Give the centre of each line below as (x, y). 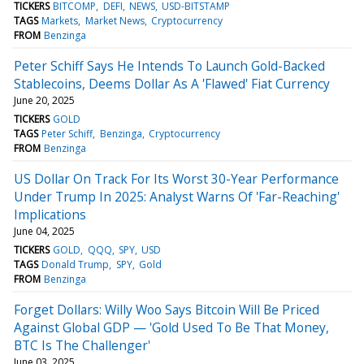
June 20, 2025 (44, 100)
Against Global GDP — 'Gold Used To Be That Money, (171, 327)
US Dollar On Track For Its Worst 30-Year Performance (176, 178)
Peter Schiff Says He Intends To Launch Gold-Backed (169, 65)
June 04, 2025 (44, 231)
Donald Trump (76, 264)
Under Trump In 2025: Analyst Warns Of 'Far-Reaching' (177, 196)
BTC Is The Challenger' (82, 345)
